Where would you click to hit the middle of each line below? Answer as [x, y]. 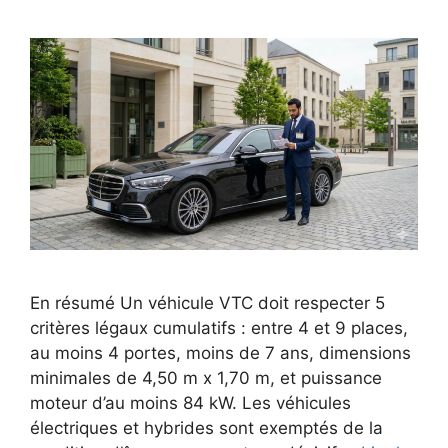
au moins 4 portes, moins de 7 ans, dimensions [220, 353]
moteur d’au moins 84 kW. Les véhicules [190, 403]
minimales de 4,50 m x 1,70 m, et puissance [206, 378]
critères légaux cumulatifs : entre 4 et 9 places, [219, 328]
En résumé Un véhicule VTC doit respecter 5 [207, 303]
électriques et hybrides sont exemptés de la [206, 428]
